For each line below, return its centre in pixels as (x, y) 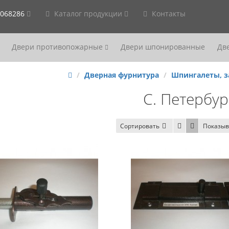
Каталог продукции (88, 14)
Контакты (168, 14)
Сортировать (140, 126)
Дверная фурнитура (121, 75)
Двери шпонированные (163, 47)
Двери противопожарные (58, 47)
